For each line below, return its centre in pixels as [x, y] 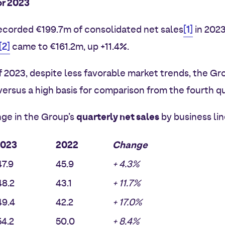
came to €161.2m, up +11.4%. [70, 47]
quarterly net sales [118, 118]
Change [130, 146]
